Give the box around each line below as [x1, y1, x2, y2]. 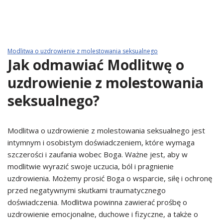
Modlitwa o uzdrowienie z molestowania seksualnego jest [7, 125, 205, 135]
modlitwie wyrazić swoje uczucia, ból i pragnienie [7, 161, 174, 171]
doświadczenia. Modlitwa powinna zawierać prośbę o [7, 197, 187, 207]
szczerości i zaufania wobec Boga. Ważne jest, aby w [7, 149, 188, 159]
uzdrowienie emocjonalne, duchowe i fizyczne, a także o [7, 209, 198, 219]
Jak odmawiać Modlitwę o [7, 55, 184, 74]
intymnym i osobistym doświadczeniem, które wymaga [7, 137, 195, 147]
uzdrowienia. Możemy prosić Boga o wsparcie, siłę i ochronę [7, 173, 212, 183]
